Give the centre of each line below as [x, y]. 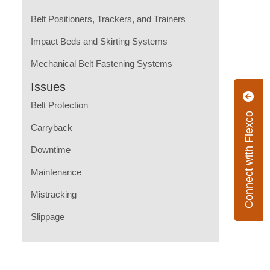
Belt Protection [59, 105]
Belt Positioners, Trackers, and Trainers [108, 19]
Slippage [47, 217]
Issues [48, 87]
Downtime [50, 150]
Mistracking [53, 194]
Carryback [51, 127]
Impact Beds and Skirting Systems [99, 41]
